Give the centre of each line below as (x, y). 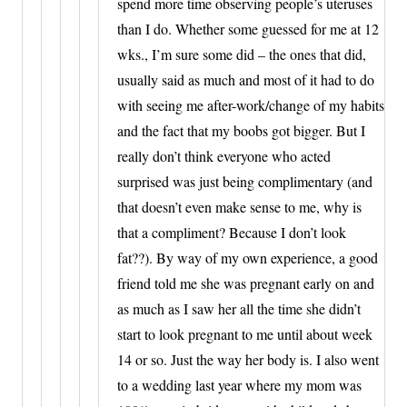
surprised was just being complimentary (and (245, 181)
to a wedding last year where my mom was (239, 384)
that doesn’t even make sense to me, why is (239, 206)
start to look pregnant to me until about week (245, 333)
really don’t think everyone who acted (224, 155)
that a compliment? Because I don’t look (232, 232)
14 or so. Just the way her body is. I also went (248, 359)
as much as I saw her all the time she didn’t (239, 308)
